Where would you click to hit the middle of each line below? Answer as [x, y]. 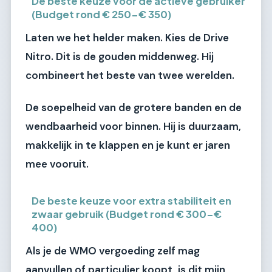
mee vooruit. [57, 164]
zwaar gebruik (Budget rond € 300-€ [127, 214]
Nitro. [39, 56]
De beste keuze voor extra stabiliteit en [132, 200]
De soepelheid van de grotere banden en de [134, 108]
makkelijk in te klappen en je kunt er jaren [128, 145]
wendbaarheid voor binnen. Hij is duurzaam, [133, 127]
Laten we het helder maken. [95, 37]
